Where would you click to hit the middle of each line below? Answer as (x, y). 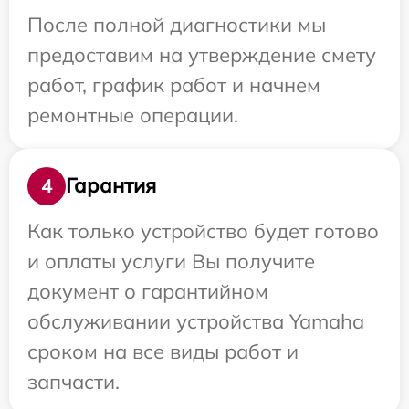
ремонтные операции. (133, 115)
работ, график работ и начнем (174, 84)
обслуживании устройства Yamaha (196, 321)
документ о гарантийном (148, 291)
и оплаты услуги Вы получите (171, 261)
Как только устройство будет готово (203, 231)
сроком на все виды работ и (163, 351)
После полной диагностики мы (177, 24)
